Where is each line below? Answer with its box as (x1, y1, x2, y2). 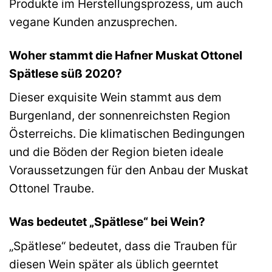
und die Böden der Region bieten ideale (9, 144, 223, 160)
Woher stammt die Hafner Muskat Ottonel (9, 47, 242, 63)
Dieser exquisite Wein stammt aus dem (9, 90, 222, 105)
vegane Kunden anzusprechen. (9, 14, 177, 29)
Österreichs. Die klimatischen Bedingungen (9, 126, 245, 141)
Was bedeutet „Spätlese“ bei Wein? (9, 214, 205, 229)
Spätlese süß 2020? (9, 66, 122, 81)
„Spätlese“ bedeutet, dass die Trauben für (9, 238, 237, 253)
